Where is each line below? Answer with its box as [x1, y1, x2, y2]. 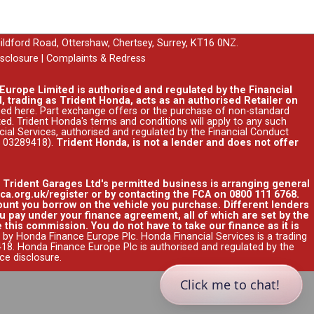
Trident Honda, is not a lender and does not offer [55, 136, 299, 149]
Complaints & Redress [46, 53, 146, 65]
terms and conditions [90, 115, 187, 128]
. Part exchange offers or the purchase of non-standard [35, 104, 289, 117]
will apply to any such [186, 115, 287, 128]
